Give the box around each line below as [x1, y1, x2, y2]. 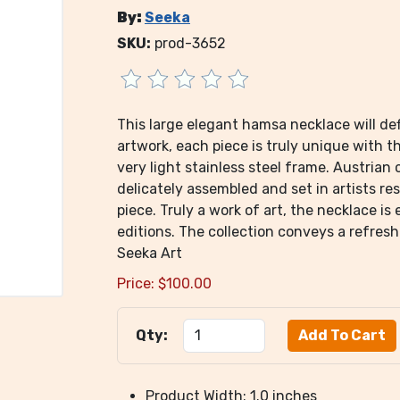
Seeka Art [116, 245, 182, 262]
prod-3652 [154, 35, 226, 52]
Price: [116, 275, 154, 292]
